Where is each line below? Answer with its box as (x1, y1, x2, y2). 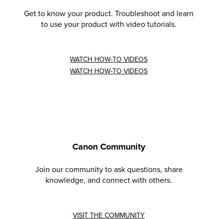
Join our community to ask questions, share (35, 164, 183, 175)
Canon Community (72, 141, 145, 152)
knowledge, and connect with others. (45, 175, 172, 185)
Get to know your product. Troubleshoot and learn (24, 8, 194, 19)
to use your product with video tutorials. (41, 19, 176, 29)
